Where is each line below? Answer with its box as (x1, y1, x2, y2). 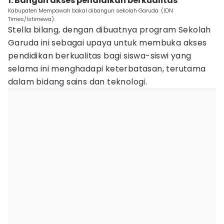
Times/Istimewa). (8, 15, 55, 23)
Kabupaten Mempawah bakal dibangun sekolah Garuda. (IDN (8, 6, 173, 14)
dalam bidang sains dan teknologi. (8, 76, 147, 87)
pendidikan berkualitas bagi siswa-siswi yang (8, 50, 191, 61)
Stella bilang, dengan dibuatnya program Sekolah (8, 24, 211, 35)
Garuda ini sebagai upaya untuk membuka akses (8, 37, 207, 48)
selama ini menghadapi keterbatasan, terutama (8, 63, 206, 74)
